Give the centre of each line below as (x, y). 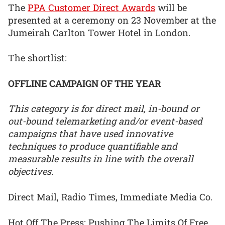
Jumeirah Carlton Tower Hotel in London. (99, 32)
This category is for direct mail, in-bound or (104, 109)
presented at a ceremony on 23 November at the (112, 20)
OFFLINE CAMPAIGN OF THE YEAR (85, 83)
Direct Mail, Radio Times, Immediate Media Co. (110, 197)
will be (171, 7)
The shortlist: (37, 58)
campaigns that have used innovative (90, 134)
